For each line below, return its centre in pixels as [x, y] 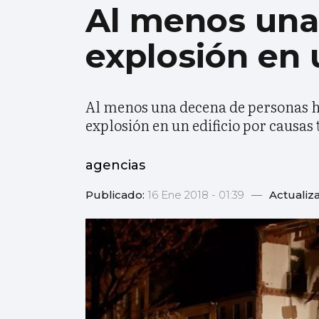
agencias [115, 166]
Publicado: [116, 195]
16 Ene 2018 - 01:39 [197, 195]
